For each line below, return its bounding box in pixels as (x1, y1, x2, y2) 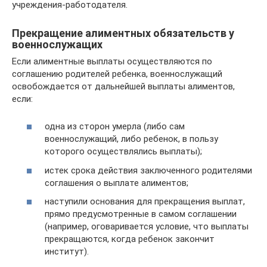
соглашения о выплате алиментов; (45, 177, 188, 188)
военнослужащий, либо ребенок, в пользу (45, 133, 218, 144)
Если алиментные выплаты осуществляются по (12, 55, 212, 67)
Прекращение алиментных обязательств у (12, 26, 234, 39)
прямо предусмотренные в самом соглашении (45, 209, 237, 219)
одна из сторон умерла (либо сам (45, 121, 185, 132)
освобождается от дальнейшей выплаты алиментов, (12, 80, 235, 92)
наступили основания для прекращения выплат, (45, 196, 245, 207)
